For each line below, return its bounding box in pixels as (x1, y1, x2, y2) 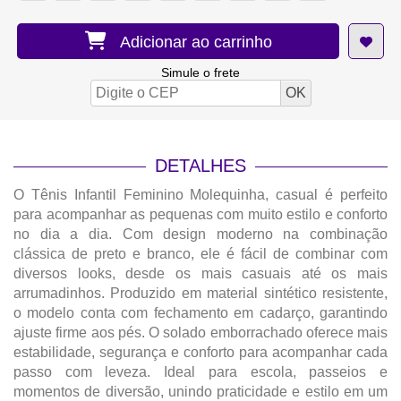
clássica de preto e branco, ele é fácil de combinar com (13, 246, 388, 261)
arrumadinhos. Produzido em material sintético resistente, (13, 286, 388, 301)
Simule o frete (161, 65, 240, 80)
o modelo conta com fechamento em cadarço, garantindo (13, 305, 388, 320)
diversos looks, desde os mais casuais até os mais (13, 266, 388, 281)
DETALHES (155, 156, 246, 175)
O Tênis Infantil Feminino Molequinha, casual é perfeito (13, 187, 388, 202)
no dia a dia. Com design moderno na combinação (13, 226, 388, 242)
